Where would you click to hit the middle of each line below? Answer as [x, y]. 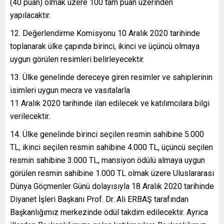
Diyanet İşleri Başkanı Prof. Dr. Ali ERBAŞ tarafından [99, 199]
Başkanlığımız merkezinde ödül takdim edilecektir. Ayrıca [109, 212]
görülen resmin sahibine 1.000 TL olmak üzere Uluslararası [112, 173]
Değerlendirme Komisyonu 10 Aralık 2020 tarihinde [111, 33]
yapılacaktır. [30, 15]
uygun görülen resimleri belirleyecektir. [77, 59]
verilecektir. [30, 116]
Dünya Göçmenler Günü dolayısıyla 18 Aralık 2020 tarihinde [112, 186]
